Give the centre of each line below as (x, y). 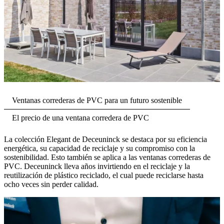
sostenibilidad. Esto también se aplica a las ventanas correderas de (107, 157)
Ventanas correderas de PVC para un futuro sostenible (97, 100)
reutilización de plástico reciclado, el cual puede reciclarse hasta (104, 175)
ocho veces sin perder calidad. (51, 184)
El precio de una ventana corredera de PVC (80, 118)
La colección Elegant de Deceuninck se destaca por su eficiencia (105, 139)
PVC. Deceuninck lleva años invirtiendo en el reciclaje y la (97, 166)
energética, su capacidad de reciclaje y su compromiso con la (99, 148)
